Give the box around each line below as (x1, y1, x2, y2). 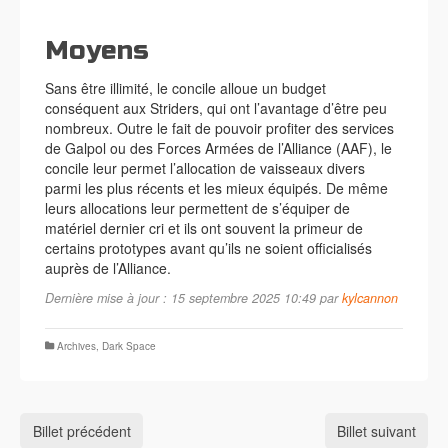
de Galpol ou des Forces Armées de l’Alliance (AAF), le (45, 138, 392, 159)
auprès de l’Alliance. (45, 258, 171, 279)
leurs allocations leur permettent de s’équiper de (45, 198, 350, 219)
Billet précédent (33, 421, 131, 442)
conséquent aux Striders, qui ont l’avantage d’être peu (45, 98, 387, 119)
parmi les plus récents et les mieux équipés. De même (45, 178, 388, 199)
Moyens (45, 35, 149, 67)
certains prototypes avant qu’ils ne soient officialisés (45, 238, 372, 259)
